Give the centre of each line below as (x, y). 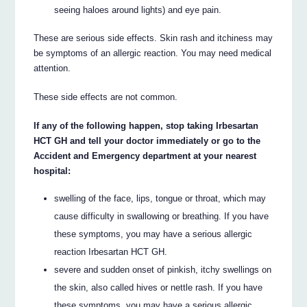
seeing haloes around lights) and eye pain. (138, 10)
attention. (52, 68)
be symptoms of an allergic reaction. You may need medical (153, 53)
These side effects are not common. (106, 97)
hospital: (52, 171)
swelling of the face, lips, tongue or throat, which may (160, 199)
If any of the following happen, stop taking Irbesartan (146, 125)
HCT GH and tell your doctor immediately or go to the (147, 140)
